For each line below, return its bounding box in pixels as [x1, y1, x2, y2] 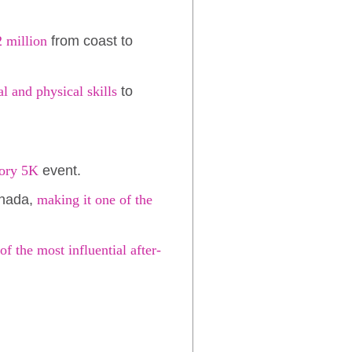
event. [38, 162, 81, 178]
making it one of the [37, 191, 152, 207]
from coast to [47, 32, 133, 49]
